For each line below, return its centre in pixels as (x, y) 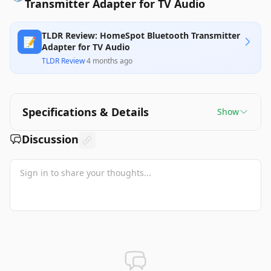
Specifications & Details (86, 112)
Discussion (50, 139)
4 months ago (109, 61)
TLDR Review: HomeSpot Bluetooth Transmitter (141, 35)
